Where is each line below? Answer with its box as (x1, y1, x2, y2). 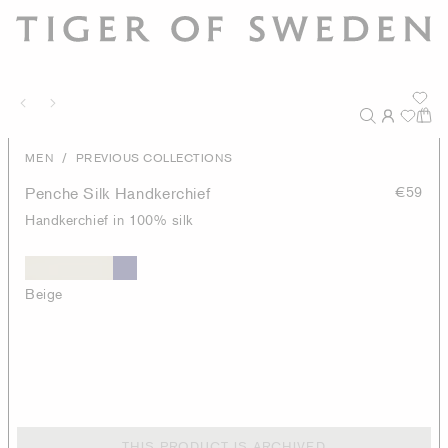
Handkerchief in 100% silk (25, 211, 193, 228)
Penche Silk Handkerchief (25, 183, 211, 203)
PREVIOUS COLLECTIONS (76, 150, 233, 165)
